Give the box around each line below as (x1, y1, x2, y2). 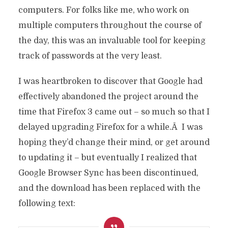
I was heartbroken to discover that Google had (18, 77, 203, 86)
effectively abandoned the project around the (18, 92, 198, 101)
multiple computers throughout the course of (18, 21, 202, 30)
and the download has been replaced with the (18, 184, 201, 193)
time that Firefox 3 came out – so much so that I (18, 107, 210, 117)
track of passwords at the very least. (18, 51, 162, 61)
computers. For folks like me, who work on (18, 6, 189, 15)
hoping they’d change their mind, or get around (18, 138, 210, 147)
